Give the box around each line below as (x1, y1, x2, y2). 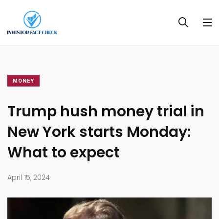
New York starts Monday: (7, 122, 191, 143)
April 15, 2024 (7, 173, 50, 183)
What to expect (7, 142, 120, 163)
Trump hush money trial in (7, 101, 204, 122)
